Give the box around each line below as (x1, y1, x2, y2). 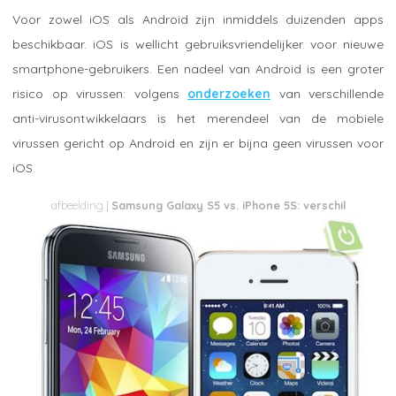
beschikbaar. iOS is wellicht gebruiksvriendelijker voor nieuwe (12, 35, 384, 52)
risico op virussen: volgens (12, 85, 187, 102)
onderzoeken (187, 85, 270, 102)
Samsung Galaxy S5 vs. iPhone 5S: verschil (110, 197, 346, 212)
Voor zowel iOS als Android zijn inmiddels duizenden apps (12, 11, 384, 27)
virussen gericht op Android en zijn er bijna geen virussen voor (12, 134, 384, 151)
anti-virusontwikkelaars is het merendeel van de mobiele (12, 110, 384, 126)
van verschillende (270, 85, 384, 102)
